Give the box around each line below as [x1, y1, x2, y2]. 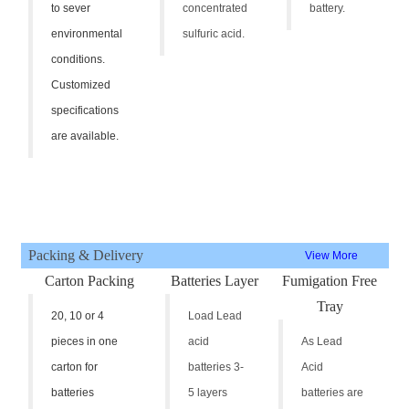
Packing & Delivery [27, 246, 147, 263]
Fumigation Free [282, 272, 377, 288]
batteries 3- [187, 360, 244, 373]
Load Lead [187, 309, 242, 322]
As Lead [300, 334, 342, 348]
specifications [50, 103, 119, 117]
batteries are [300, 385, 363, 399]
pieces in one [50, 334, 118, 348]
